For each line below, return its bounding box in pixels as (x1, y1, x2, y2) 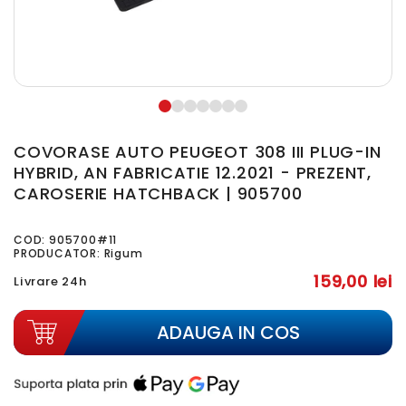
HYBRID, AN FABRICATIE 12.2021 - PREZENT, (14, 161, 372, 184)
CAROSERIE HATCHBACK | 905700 (14, 182, 303, 205)
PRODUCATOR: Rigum (14, 246, 143, 261)
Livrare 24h (14, 273, 87, 290)
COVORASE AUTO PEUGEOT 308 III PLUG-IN (14, 140, 382, 163)
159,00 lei (314, 270, 392, 294)
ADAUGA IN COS (156, 320, 300, 345)
